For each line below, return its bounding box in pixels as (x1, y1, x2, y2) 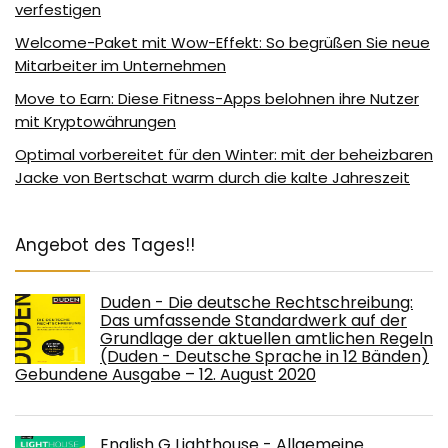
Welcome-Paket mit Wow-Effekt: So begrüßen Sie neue (15, 31, 430, 53)
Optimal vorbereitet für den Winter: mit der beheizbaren (15, 143, 433, 165)
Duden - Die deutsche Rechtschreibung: (100, 290, 413, 314)
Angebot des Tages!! (15, 232, 195, 257)
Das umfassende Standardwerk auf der (100, 308, 407, 332)
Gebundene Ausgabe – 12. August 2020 (15, 362, 316, 386)
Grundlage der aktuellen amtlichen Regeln (100, 326, 433, 350)
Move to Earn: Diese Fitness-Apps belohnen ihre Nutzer (15, 87, 419, 109)
